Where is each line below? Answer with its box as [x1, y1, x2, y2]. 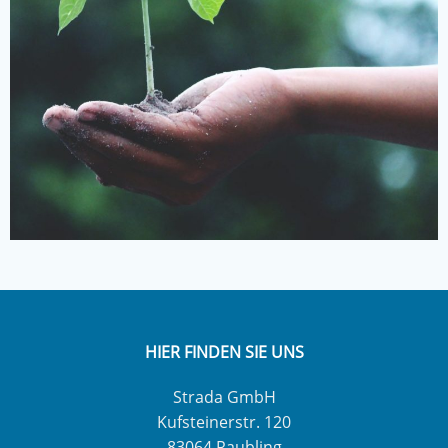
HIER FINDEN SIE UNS [144, 341, 304, 363]
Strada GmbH [172, 386, 276, 408]
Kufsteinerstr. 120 [157, 411, 291, 433]
